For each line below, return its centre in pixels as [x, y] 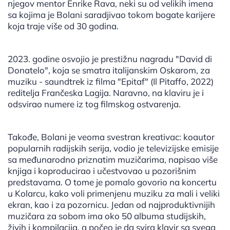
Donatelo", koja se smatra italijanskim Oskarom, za [109, 70]
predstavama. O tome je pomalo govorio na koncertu [112, 182]
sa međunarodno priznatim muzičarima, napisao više [113, 160]
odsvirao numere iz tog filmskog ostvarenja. [94, 104]
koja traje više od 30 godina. [63, 26]
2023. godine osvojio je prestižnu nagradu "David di [110, 59]
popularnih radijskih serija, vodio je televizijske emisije [113, 148]
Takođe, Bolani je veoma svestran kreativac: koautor [111, 137]
